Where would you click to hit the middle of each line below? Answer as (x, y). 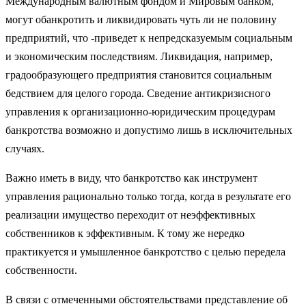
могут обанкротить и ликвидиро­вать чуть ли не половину (141, 19)
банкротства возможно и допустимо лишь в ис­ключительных (149, 130)
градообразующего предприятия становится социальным (139, 74)
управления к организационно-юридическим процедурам (140, 111)
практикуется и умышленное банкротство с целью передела (145, 251)
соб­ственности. (41, 270)
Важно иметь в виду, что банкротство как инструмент (131, 178)
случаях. (25, 148)
